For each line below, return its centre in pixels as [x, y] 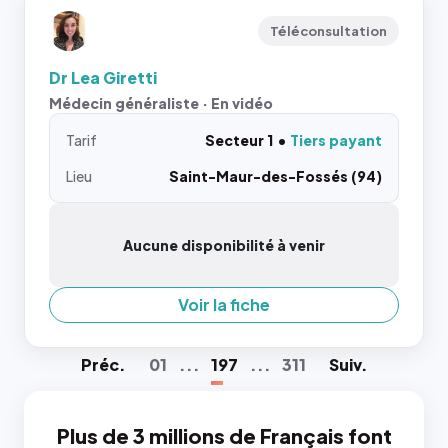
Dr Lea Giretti [103, 77]
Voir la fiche [224, 304]
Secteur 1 [239, 140]
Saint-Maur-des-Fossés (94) [275, 176]
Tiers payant [336, 140]
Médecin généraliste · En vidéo [161, 103]
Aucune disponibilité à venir [224, 245]
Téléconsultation [328, 31]
